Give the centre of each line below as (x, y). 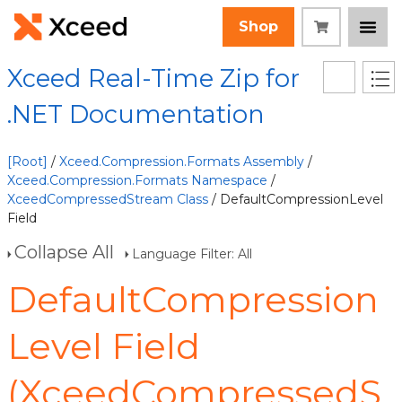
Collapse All (64, 252)
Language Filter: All (192, 254)
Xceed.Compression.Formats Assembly (182, 162)
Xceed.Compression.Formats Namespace (137, 180)
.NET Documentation (136, 114)
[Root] (27, 162)
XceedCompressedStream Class (108, 199)
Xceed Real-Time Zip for (153, 79)
